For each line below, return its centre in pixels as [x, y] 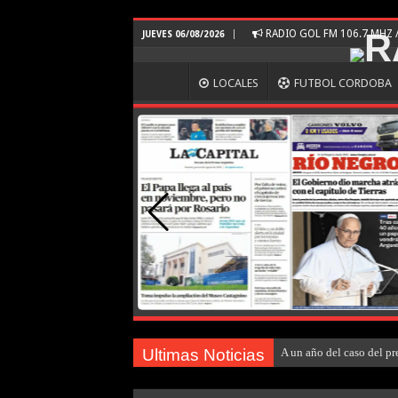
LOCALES [235, 83]
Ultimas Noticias [203, 355]
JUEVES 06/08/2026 [183, 34]
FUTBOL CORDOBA [342, 83]
